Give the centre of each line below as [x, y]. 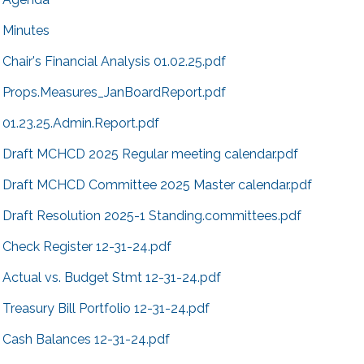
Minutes [26, 30]
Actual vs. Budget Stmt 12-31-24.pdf [112, 277]
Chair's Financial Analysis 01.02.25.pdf [114, 61]
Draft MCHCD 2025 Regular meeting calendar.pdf [150, 154]
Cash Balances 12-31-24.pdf [86, 339]
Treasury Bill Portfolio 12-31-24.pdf [106, 308]
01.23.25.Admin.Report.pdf [81, 123]
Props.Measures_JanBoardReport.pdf [114, 92]
